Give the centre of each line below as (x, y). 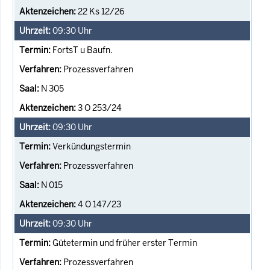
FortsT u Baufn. (83, 50)
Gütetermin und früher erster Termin (125, 243)
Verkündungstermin (92, 146)
